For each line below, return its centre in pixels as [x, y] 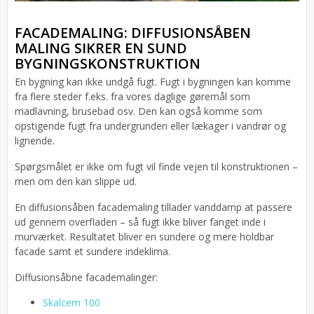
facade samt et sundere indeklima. [93, 251]
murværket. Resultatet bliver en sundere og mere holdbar [144, 236]
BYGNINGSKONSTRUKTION [108, 63]
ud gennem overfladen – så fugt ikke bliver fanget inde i [140, 221]
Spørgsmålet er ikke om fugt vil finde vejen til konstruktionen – [156, 166]
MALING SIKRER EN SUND [101, 48]
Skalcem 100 [71, 302]
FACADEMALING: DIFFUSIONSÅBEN [133, 32]
